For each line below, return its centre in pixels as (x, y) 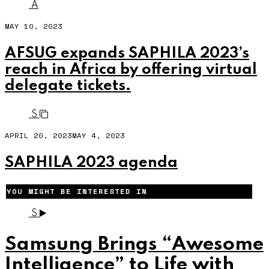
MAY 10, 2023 (34, 26)
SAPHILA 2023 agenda (91, 162)
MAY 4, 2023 (98, 135)
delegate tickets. (68, 86)
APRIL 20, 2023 (38, 135)
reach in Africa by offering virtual (131, 70)
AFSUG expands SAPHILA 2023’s (127, 54)
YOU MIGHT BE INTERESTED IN (77, 192)
